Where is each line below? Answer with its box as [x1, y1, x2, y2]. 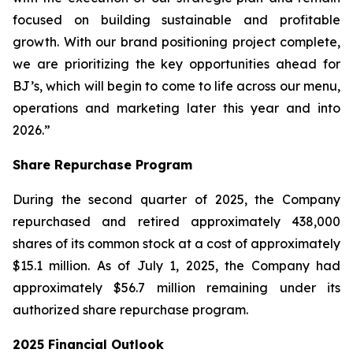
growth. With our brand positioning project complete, [13, 34, 340, 50]
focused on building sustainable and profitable [13, 12, 340, 28]
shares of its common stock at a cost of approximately [13, 236, 340, 251]
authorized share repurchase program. [13, 302, 248, 318]
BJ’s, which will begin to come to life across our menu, [13, 78, 340, 94]
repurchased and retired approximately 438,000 [13, 214, 340, 229]
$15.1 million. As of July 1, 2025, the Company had [13, 258, 340, 273]
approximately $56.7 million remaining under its [13, 280, 340, 295]
